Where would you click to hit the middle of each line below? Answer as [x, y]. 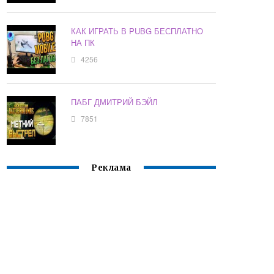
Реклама [111, 168]
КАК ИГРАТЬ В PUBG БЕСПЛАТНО [137, 31]
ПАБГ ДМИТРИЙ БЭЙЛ [115, 102]
